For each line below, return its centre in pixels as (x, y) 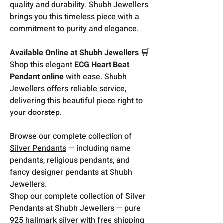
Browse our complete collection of (71, 136)
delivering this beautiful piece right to (76, 100)
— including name (99, 148)
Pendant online (37, 76)
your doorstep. (36, 112)
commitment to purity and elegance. (74, 29)
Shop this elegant (42, 64)
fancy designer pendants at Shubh (71, 172)
